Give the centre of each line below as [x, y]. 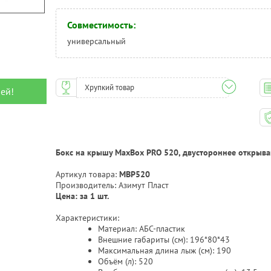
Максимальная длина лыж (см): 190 [165, 250]
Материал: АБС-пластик [142, 229]
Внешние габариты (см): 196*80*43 [164, 240]
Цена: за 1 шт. [82, 196]
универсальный [96, 41]
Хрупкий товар [110, 87]
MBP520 [133, 174]
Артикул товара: [86, 174]
